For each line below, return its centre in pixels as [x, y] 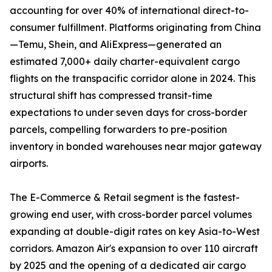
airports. [29, 164]
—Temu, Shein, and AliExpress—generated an [116, 45]
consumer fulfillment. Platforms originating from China [135, 28]
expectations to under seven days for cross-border [128, 113]
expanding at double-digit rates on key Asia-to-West [135, 232]
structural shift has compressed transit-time [111, 96]
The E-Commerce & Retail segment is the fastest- [125, 198]
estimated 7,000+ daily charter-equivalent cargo [125, 62]
